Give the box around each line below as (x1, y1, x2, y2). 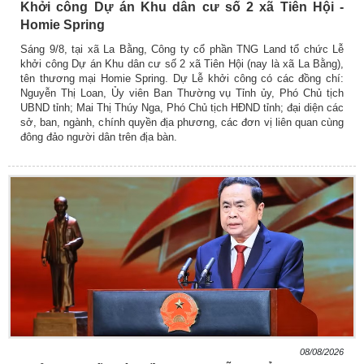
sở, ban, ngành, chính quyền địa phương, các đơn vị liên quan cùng (20, 116, 344, 129)
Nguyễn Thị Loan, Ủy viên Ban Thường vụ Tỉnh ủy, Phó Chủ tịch (20, 87, 344, 100)
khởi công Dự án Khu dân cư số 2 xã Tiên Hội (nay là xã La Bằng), (20, 58, 344, 71)
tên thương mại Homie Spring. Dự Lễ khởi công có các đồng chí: (20, 72, 344, 85)
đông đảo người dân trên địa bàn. (20, 131, 177, 144)
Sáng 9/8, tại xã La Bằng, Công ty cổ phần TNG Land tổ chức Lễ (20, 43, 344, 56)
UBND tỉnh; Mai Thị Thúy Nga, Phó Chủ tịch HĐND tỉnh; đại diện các (20, 102, 344, 115)
